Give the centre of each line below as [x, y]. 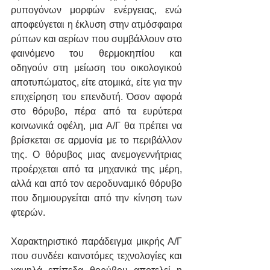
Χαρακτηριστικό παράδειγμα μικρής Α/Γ [96, 242]
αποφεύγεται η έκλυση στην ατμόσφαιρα [96, 25]
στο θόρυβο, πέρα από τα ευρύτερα [96, 111]
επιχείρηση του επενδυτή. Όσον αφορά [96, 97]
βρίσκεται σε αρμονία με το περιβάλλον [96, 140]
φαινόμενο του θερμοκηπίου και [96, 54]
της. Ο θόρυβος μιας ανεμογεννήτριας [96, 155]
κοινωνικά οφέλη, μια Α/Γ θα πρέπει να [96, 126]
